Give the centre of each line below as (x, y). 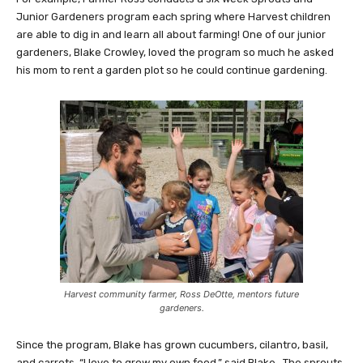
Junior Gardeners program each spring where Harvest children (173, 17)
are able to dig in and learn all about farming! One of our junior (171, 35)
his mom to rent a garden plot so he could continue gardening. (172, 70)
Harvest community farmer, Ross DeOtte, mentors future (181, 295)
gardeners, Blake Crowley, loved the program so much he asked (175, 53)
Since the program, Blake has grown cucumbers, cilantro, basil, (172, 345)
